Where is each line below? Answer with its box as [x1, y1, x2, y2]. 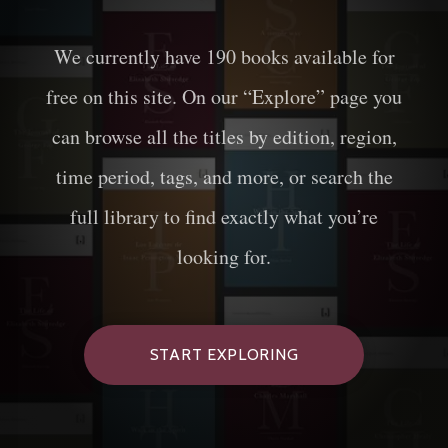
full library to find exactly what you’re [70, 202, 378, 230]
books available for [235, 42, 395, 70]
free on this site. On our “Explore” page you [46, 82, 402, 110]
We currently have [53, 42, 206, 70]
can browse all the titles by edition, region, [51, 122, 397, 150]
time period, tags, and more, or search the [55, 162, 393, 190]
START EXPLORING [149, 344, 299, 364]
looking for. [177, 242, 271, 270]
